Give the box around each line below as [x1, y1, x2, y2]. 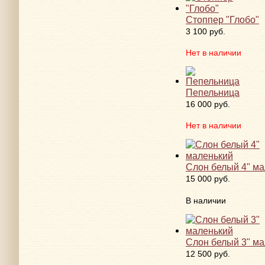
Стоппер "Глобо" [185, 14, 259, 25]
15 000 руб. [185, 174, 230, 184]
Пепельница [185, 87, 240, 98]
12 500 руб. [185, 248, 230, 258]
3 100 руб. [185, 26, 225, 36]
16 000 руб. [185, 99, 230, 109]
